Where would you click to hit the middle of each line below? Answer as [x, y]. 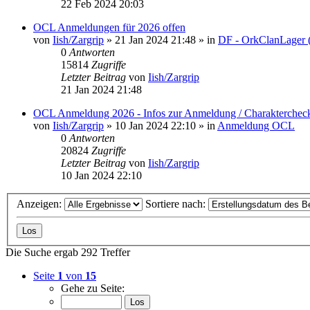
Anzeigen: [40, 204]
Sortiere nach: [177, 204]
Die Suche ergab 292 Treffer [68, 253]
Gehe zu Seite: [93, 289]
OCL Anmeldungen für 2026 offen [109, 27]
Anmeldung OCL [256, 125]
